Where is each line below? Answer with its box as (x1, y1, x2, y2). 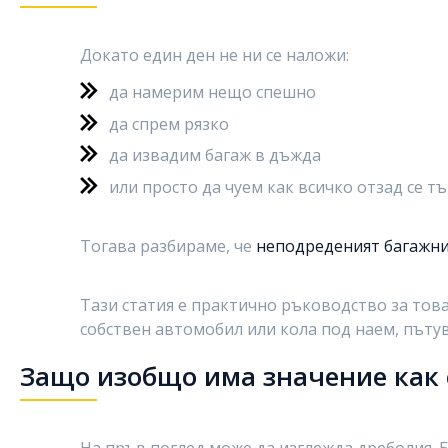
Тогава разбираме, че (80, 234, 256, 257)
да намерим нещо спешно (109, 81, 316, 103)
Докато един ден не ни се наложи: (80, 44, 349, 66)
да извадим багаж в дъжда (109, 144, 321, 166)
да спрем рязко (109, 112, 229, 135)
